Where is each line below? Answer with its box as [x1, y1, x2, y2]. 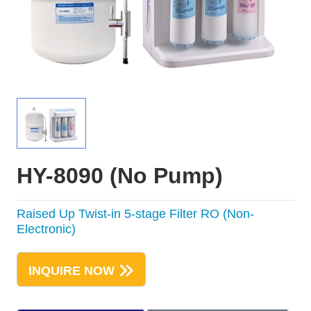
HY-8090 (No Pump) [16, 162, 223, 188]
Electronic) [16, 221, 76, 236]
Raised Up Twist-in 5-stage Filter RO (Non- [16, 206, 254, 221]
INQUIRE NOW [28, 264, 115, 278]
